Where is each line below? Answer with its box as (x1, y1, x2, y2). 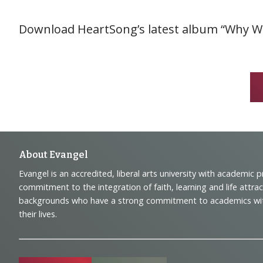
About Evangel (19, 149, 88, 160)
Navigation (18, 175, 166, 210)
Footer (18, 147, 105, 181)
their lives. (19, 208, 57, 220)
